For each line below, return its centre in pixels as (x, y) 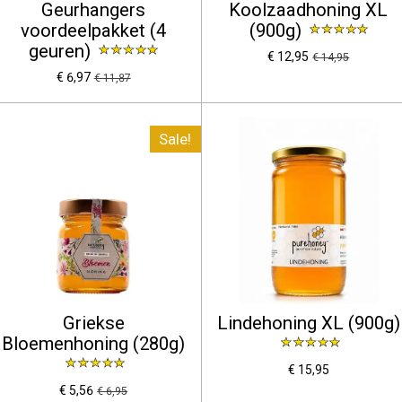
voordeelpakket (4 (94, 30)
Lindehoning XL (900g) (308, 323)
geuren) (62, 51)
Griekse (93, 323)
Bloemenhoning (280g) (94, 343)
